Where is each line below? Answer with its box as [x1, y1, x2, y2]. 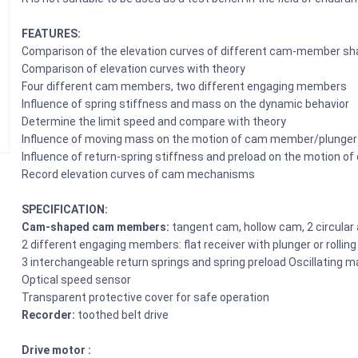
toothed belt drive [78, 308, 169, 321]
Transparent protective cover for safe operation [22, 290, 270, 304]
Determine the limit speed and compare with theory [22, 114, 287, 128]
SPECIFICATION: [22, 202, 109, 216]
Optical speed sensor [22, 272, 132, 286]
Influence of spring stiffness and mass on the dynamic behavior [22, 97, 350, 110]
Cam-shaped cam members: [22, 220, 170, 233]
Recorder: [22, 308, 78, 321]
